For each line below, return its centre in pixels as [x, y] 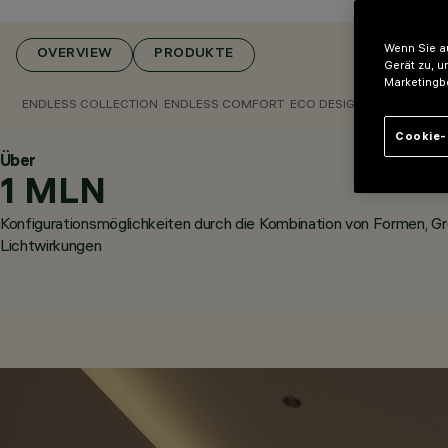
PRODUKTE [194, 54]
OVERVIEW [75, 54]
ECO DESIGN [327, 103]
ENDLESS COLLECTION [90, 103]
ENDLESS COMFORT [224, 103]
